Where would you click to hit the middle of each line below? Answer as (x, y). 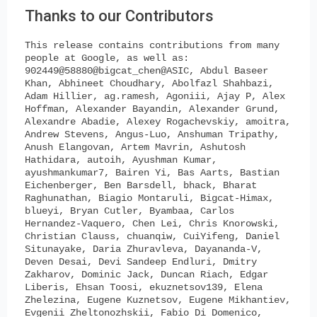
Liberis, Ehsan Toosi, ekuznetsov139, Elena (144, 288)
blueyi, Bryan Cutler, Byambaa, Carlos (129, 211)
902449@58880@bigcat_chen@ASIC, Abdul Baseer (146, 71)
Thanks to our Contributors (119, 16)
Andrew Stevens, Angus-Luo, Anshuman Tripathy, (152, 135)
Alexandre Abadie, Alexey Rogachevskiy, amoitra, (158, 122)
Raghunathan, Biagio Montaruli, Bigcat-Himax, (149, 198)
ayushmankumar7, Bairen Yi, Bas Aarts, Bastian (152, 173)
